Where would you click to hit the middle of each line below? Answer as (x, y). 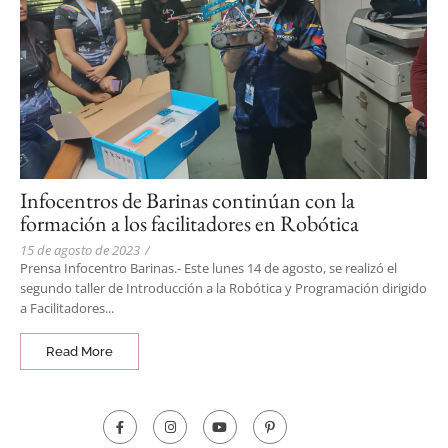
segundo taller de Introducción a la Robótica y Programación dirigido (223, 288)
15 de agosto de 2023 (80, 250)
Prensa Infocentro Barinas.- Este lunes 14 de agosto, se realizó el (208, 268)
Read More (79, 352)
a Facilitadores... (67, 308)
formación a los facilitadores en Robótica (189, 224)
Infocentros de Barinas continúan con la (187, 201)
